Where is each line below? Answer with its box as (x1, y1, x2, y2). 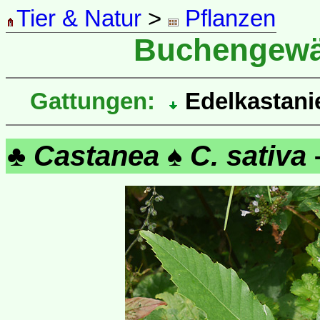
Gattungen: (30, 88, 155, 114)
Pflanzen (179, 6, 276, 31)
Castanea (34, 139, 159, 171)
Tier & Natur (16, 6, 141, 31)
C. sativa (190, 139, 306, 171)
